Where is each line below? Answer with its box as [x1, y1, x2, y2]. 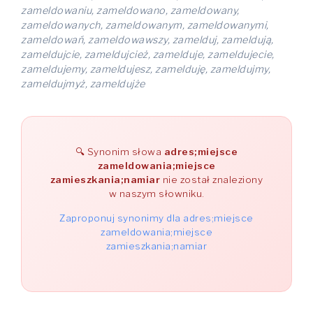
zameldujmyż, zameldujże [21, 78, 145, 90]
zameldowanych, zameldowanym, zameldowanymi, [21, 19, 269, 31]
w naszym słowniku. [108, 188, 205, 199]
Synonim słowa [87, 146, 164, 157]
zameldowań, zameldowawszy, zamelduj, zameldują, [21, 34, 274, 46]
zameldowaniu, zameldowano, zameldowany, [21, 4, 240, 17]
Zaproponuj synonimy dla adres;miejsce [59, 212, 254, 224]
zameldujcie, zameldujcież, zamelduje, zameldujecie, [21, 48, 275, 61]
